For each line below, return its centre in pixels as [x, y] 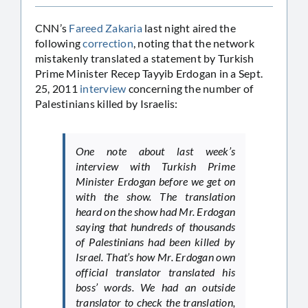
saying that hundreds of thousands [155, 226]
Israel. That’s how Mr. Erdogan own [155, 256]
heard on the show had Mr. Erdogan [155, 211]
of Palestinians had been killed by [155, 241]
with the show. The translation [155, 196]
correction [108, 43]
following [59, 43]
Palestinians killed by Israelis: [107, 103]
